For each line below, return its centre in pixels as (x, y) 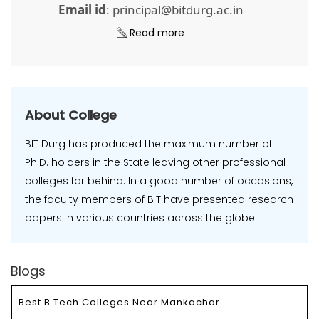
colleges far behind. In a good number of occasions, (159, 181)
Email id (82, 10)
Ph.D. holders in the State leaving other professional (155, 163)
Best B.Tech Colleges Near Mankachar (119, 303)
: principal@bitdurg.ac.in (174, 10)
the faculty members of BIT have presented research (159, 200)
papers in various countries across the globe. (141, 218)
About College (71, 115)
